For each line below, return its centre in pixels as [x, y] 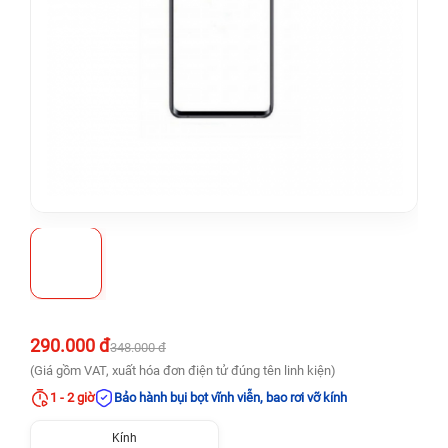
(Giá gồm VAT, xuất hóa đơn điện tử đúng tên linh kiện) [183, 370]
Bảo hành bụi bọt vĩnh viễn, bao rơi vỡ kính [230, 397]
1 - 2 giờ [72, 397]
